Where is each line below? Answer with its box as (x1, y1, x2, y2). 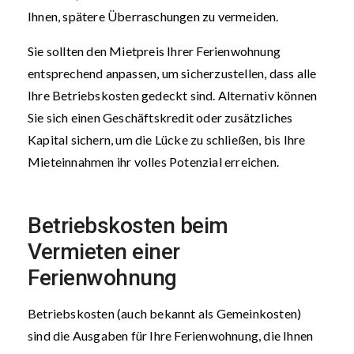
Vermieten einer (28, 239, 180, 265)
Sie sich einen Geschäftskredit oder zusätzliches (28, 110, 293, 125)
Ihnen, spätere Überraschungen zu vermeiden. (28, 9, 279, 24)
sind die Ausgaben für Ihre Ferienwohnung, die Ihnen (28, 328, 314, 343)
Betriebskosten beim (28, 213, 228, 239)
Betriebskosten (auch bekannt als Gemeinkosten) (28, 306, 302, 321)
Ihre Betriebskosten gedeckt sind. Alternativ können (28, 88, 318, 103)
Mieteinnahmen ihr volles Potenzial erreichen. (28, 154, 280, 169)
